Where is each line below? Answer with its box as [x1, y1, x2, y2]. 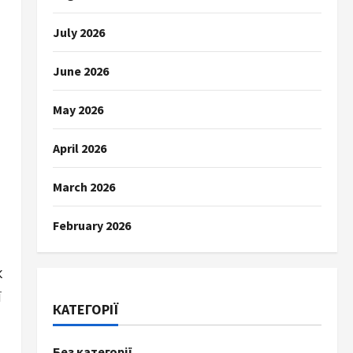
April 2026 [52, 140, 106, 156]
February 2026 [52, 217, 131, 233]
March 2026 [52, 179, 115, 195]
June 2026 [52, 63, 109, 79]
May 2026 [52, 102, 103, 117]
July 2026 [52, 24, 105, 40]
